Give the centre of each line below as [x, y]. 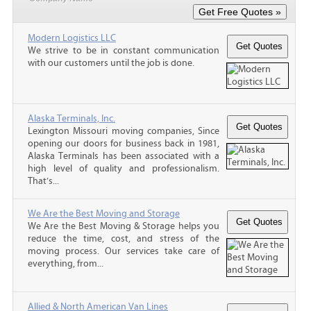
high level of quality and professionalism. [124, 168]
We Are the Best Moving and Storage [104, 213]
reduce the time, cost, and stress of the [124, 238]
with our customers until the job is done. [111, 63]
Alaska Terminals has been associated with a [124, 156]
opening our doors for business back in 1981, [124, 143]
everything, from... [66, 263]
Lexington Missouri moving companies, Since [124, 131]
